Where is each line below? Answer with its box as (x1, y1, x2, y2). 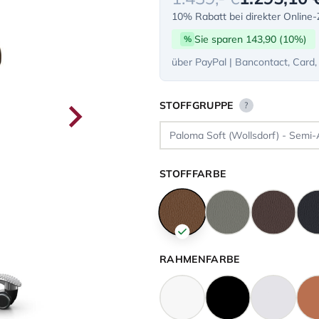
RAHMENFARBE (159, 253, 240, 266)
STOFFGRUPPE (159, 99, 234, 112)
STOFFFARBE (159, 167, 226, 180)
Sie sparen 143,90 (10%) (194, 33, 307, 46)
